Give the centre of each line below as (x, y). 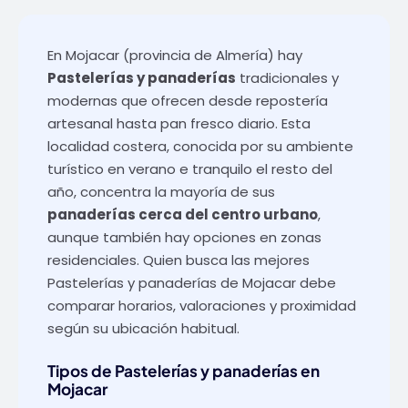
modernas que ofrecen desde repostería (188, 100)
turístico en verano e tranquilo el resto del (190, 168)
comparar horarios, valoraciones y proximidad (202, 305)
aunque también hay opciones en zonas (184, 237)
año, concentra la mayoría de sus (161, 191)
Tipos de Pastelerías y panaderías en (184, 371)
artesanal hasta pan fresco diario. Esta (179, 123)
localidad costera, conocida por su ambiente (200, 146)
